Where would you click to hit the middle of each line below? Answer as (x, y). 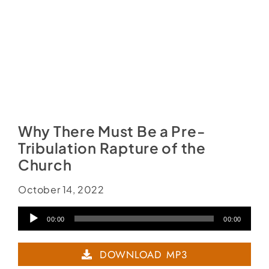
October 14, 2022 (61, 190)
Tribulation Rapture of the (112, 147)
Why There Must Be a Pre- (112, 131)
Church (45, 164)
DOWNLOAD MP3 (144, 254)
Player (36, 236)
